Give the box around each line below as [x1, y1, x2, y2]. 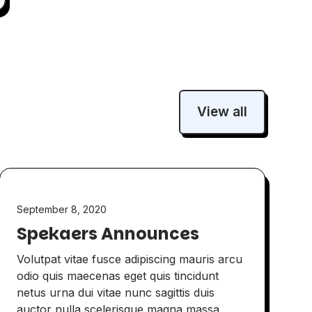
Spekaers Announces [16, 222, 199, 246]
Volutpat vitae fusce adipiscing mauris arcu [16, 252, 242, 267]
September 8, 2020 [16, 203, 107, 216]
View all [196, 104, 247, 120]
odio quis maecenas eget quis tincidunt [16, 269, 219, 283]
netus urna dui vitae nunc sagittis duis [16, 286, 214, 300]
